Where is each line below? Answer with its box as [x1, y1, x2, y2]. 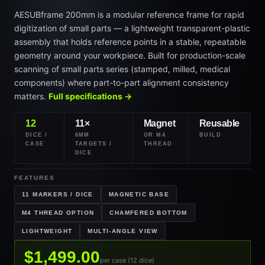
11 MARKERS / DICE [22, 191, 93, 198]
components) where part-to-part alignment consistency [14, 77, 229, 88]
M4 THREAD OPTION [22, 209, 95, 216]
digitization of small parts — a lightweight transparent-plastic [14, 23, 250, 33]
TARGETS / [75, 141, 112, 147]
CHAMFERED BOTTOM [109, 209, 188, 216]
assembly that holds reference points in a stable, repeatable [14, 37, 246, 47]
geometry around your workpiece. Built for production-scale [14, 50, 245, 60]
